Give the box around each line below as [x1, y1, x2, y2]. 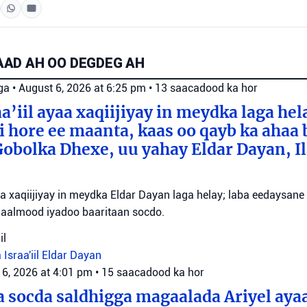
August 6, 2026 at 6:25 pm [19, 82, 149, 95]
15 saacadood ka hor [101, 266, 204, 280]
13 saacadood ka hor [155, 82, 258, 95]
